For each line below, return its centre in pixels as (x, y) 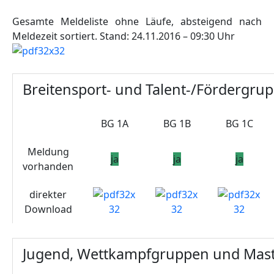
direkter (48, 195)
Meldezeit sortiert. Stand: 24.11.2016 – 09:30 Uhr (124, 36)
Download (48, 209)
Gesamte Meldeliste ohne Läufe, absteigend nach (137, 21)
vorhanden (48, 167)
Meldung (48, 152)
